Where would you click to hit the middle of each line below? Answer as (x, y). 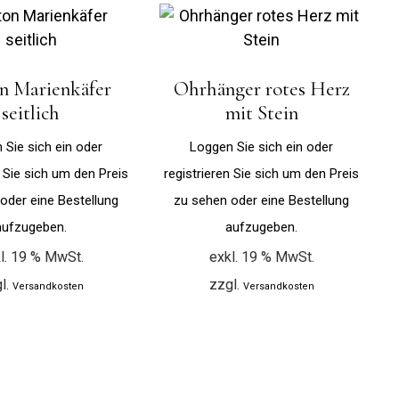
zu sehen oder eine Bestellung (262, 201)
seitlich (31, 114)
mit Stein (261, 114)
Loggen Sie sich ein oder (262, 147)
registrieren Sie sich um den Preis (262, 174)
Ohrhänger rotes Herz (261, 90)
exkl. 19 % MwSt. (261, 257)
